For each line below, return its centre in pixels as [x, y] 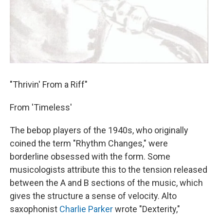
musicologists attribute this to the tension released [109, 170]
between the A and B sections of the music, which [106, 183]
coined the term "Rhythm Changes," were [89, 144]
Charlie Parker [86, 209]
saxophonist [35, 209]
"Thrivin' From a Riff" [49, 85]
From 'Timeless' [41, 108]
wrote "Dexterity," [146, 209]
